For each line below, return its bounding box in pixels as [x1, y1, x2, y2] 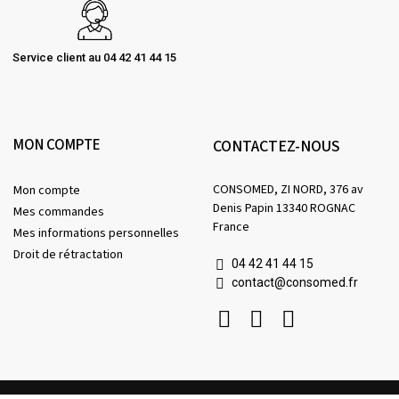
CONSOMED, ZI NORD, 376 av [213, 181, 363, 199]
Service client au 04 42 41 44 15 [12, 51, 176, 65]
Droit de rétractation [13, 246, 123, 265]
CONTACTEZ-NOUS [213, 135, 340, 159]
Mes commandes [13, 203, 104, 222]
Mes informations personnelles [13, 224, 179, 243]
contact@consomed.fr [232, 275, 358, 290]
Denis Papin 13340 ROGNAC [213, 199, 355, 218]
